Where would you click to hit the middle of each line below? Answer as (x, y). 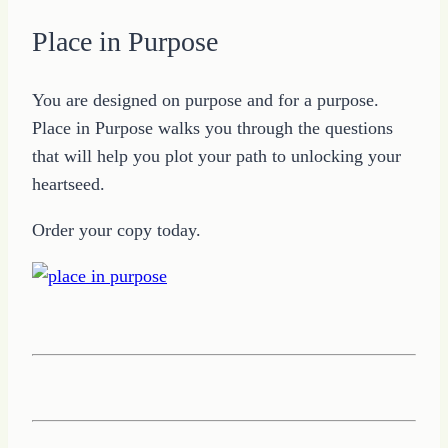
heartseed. (68, 184)
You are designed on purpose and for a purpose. (205, 100)
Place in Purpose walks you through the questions (212, 128)
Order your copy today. (116, 230)
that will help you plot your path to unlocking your (216, 156)
